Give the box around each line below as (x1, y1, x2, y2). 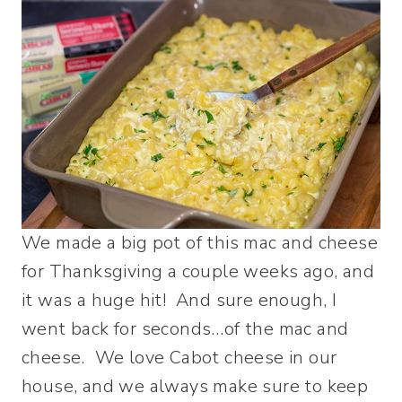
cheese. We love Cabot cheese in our (22, 345, 337, 371)
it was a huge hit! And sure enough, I (22, 288, 337, 313)
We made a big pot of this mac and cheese (22, 231, 378, 256)
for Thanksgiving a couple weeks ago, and (22, 259, 374, 284)
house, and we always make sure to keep (22, 374, 369, 399)
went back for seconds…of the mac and (22, 317, 349, 342)
